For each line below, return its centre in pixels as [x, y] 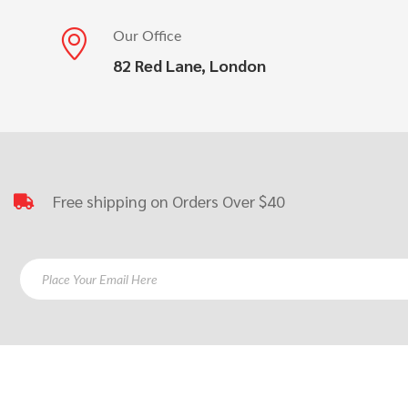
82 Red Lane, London [189, 65]
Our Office [147, 36]
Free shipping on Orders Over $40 [160, 201]
